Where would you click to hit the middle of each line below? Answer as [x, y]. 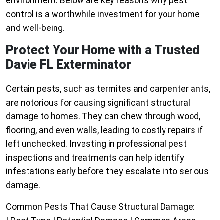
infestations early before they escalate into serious [107, 171]
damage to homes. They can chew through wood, [103, 116]
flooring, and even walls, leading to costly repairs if [104, 130]
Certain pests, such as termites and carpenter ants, [108, 89]
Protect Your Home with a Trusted [103, 50]
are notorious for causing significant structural [98, 103]
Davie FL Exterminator [69, 65]
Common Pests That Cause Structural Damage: [100, 207]
